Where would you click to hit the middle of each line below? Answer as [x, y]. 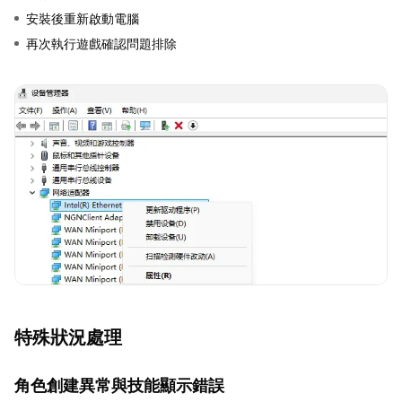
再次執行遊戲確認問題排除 [101, 43]
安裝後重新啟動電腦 [83, 18]
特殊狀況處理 [68, 337]
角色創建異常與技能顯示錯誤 [119, 385]
